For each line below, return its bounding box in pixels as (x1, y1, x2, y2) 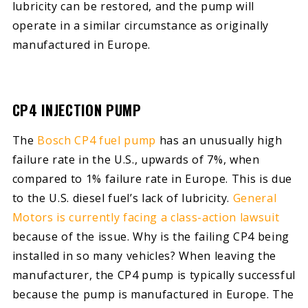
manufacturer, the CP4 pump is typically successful (12, 267, 296, 283)
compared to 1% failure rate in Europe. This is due (12, 170, 293, 186)
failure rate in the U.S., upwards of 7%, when (12, 151, 260, 167)
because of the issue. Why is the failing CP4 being (12, 228, 290, 244)
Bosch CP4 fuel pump (37, 132, 156, 148)
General (232, 190, 277, 206)
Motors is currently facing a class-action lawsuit (12, 209, 280, 225)
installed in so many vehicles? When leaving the (12, 247, 277, 263)
